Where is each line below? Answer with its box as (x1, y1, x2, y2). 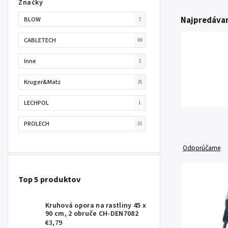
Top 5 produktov (18, 174, 81, 186)
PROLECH (24, 119, 51, 128)
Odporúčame (183, 143, 220, 153)
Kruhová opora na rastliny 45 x (45, 201, 147, 211)
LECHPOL (24, 98, 50, 107)
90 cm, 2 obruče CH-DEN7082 (45, 209, 138, 219)
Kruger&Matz (24, 77, 62, 87)
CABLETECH (24, 35, 58, 45)
